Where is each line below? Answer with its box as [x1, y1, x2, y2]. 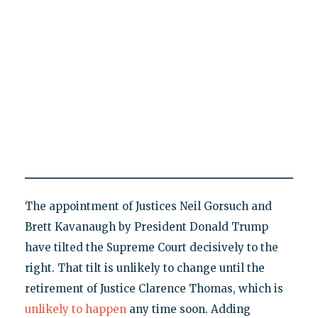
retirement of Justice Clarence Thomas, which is [24, 281, 283, 295]
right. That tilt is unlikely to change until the [24, 261, 265, 275]
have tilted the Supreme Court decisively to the [24, 240, 278, 254]
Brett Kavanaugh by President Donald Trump [24, 219, 268, 234]
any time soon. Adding [126, 302, 251, 316]
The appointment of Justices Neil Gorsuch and [24, 199, 272, 213]
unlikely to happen [24, 302, 126, 316]
